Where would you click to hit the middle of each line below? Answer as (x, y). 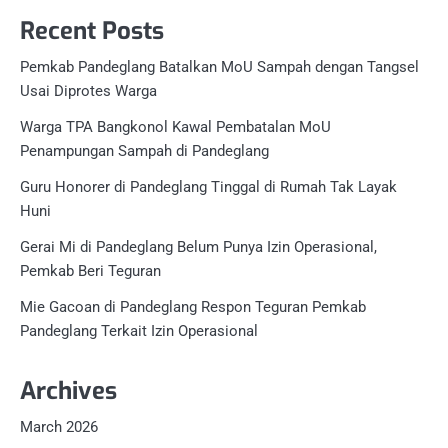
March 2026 (59, 426)
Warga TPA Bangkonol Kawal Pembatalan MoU (175, 126)
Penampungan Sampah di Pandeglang (144, 150)
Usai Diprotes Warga (88, 90)
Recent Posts (92, 30)
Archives (68, 390)
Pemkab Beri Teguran (90, 270)
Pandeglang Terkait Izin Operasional (139, 330)
